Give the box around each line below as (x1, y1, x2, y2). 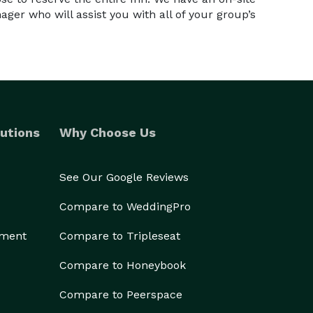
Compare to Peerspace (59, 288, 182, 301)
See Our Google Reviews (59, 170, 189, 184)
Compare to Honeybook (59, 259, 186, 272)
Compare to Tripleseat (59, 229, 180, 242)
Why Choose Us (59, 125, 156, 140)
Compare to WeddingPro (59, 200, 191, 213)
